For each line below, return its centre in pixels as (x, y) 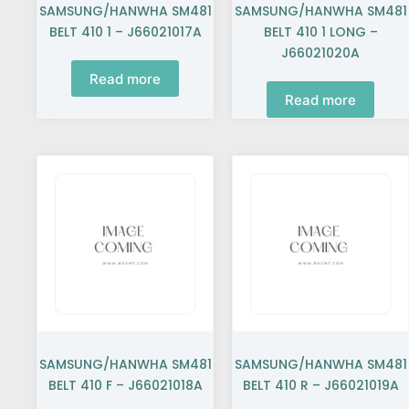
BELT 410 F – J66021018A (125, 385)
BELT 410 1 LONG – (320, 32)
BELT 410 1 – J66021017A (125, 32)
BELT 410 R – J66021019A (320, 385)
